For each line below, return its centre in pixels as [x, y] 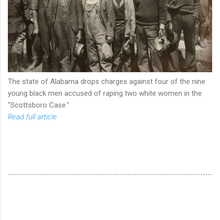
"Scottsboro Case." [39, 105]
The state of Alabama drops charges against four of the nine [107, 81]
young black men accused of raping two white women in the [105, 93]
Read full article [32, 117]
